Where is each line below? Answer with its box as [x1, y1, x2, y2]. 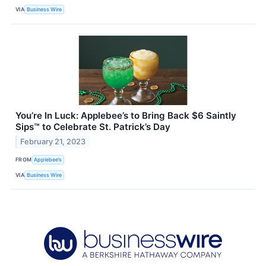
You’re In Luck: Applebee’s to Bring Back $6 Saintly [15, 109, 236, 121]
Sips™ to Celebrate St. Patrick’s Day [15, 121, 170, 132]
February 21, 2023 [20, 137, 86, 147]
